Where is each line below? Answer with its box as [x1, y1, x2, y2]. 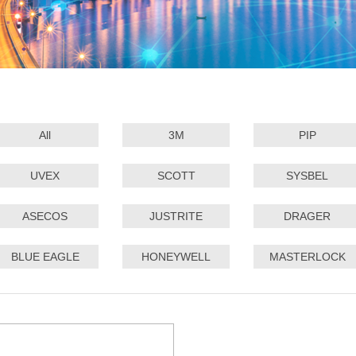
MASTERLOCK [269, 250, 346, 264]
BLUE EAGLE [10, 250, 79, 264]
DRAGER [284, 210, 331, 223]
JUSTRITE [149, 210, 203, 223]
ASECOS [22, 210, 68, 223]
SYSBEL [286, 169, 328, 183]
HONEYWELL [141, 250, 211, 264]
